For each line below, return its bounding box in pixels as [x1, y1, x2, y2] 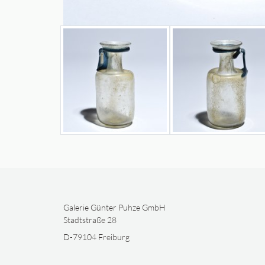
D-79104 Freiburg [63, 231, 130, 242]
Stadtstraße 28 [63, 214, 117, 225]
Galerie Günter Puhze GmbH [63, 202, 166, 212]
